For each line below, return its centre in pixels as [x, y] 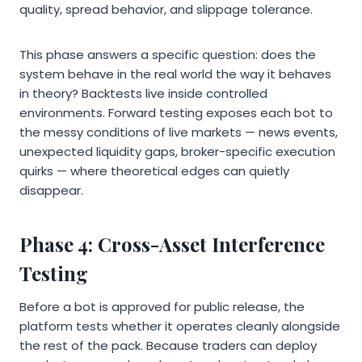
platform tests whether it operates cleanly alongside [180, 326]
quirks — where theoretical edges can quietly [154, 171]
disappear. [51, 191]
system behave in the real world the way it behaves [175, 74]
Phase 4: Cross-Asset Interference [172, 244]
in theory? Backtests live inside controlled [143, 94]
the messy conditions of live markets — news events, [179, 133]
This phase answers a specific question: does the [168, 55]
